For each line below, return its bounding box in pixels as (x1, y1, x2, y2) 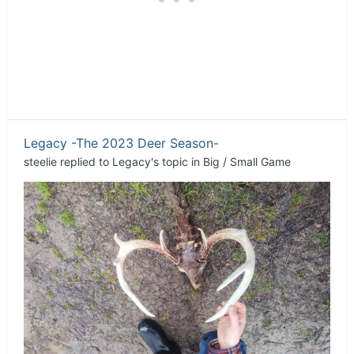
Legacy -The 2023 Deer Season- (24, 134, 219, 151)
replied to (57, 154, 112, 168)
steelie (24, 154, 57, 168)
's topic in (151, 154, 203, 168)
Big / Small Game (203, 154, 291, 168)
